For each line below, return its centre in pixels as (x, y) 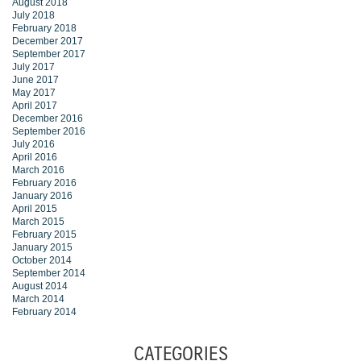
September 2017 (49, 54)
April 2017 (35, 106)
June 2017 (35, 80)
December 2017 (48, 41)
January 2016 (42, 196)
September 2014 (49, 274)
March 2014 (38, 299)
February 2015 (44, 235)
